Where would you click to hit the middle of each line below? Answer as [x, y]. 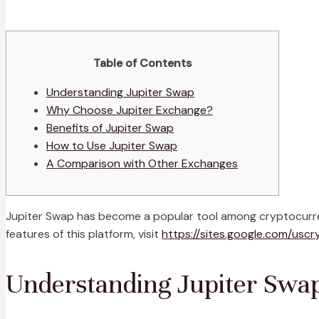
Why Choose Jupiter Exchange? [130, 110]
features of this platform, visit [84, 234]
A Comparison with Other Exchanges [142, 164]
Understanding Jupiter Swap [120, 93]
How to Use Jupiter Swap [112, 146]
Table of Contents [142, 63]
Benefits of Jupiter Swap [110, 128]
